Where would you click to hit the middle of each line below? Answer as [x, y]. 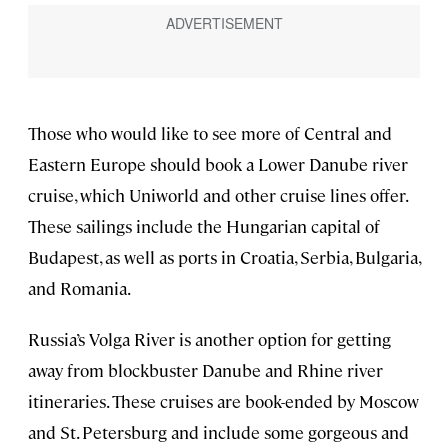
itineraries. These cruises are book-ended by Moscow [223, 400]
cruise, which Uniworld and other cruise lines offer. [217, 194]
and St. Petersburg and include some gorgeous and [218, 431]
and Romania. [79, 287]
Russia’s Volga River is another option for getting [209, 338]
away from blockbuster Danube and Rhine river [205, 369]
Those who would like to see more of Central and [210, 132]
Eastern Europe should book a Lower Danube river [218, 163]
